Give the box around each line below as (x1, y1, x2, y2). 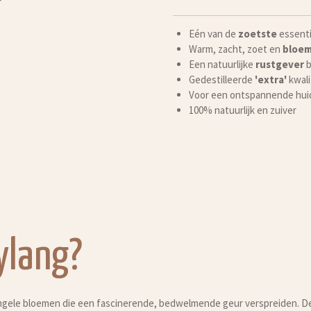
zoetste (237, 26, 277, 40)
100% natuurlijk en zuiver (188, 103, 296, 117)
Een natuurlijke (188, 57, 255, 71)
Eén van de (188, 26, 238, 40)
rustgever (255, 57, 304, 71)
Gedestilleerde (188, 72, 255, 86)
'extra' (254, 72, 287, 86)
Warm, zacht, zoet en (188, 42, 283, 56)
